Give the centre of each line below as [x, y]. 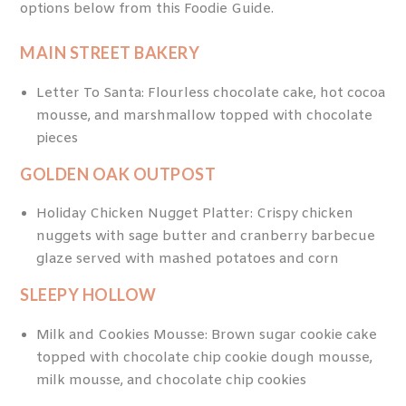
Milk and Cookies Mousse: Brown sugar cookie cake [206, 335]
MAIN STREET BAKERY [110, 53]
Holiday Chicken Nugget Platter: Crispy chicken [194, 214]
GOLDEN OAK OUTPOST [118, 174]
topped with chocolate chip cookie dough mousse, [204, 358]
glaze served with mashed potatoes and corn [191, 260]
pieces [58, 138]
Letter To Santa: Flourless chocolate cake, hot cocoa [210, 93]
